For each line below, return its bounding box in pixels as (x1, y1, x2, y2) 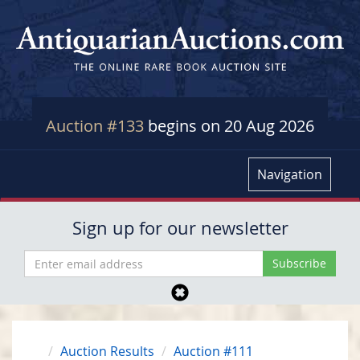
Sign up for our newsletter (72, 216, 288, 240)
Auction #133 (46, 115, 148, 137)
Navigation (257, 166, 322, 184)
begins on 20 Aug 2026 (148, 115, 314, 137)
